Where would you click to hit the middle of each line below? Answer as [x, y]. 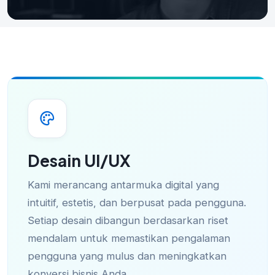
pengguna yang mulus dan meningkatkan [127, 256]
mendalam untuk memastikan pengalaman [129, 238]
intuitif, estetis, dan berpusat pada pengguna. [137, 203]
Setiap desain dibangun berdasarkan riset [128, 221]
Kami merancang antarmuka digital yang [123, 185]
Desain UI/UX [79, 161]
